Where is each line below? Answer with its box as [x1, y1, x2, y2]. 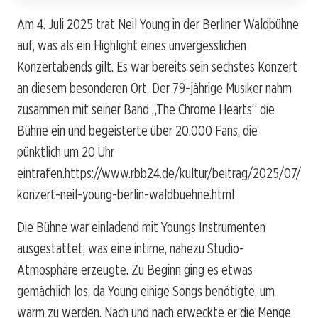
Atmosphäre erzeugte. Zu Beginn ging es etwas [17, 261, 253, 278]
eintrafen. [17, 164, 65, 182]
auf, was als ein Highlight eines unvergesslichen [17, 36, 246, 54]
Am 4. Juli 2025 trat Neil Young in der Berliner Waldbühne [17, 15, 299, 33]
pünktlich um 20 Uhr [17, 143, 114, 160]
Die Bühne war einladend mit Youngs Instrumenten [17, 218, 265, 236]
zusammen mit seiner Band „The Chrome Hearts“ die [17, 100, 275, 118]
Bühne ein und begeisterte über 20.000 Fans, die [17, 121, 258, 139]
